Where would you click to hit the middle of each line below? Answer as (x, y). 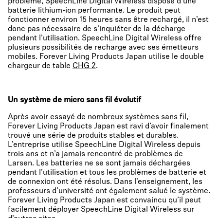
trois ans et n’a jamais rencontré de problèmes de (95, 154)
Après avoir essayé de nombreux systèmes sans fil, (98, 117)
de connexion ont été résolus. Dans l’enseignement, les (105, 182)
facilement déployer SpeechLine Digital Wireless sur (101, 210)
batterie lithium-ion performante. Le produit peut (94, 11)
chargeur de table (40, 66)
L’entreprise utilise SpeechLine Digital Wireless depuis (104, 145)
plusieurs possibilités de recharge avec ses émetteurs (103, 48)
